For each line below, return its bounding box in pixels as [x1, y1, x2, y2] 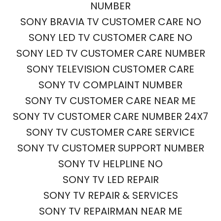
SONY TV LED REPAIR [62, 173, 159, 186]
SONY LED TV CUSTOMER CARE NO [29, 31, 192, 44]
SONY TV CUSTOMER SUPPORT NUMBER [17, 141, 204, 155]
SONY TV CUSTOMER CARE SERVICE [26, 125, 195, 139]
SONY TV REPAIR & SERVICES [43, 188, 178, 202]
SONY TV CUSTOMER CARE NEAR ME [25, 94, 196, 108]
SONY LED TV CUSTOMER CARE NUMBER [16, 46, 205, 60]
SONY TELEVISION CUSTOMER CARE [27, 62, 194, 76]
